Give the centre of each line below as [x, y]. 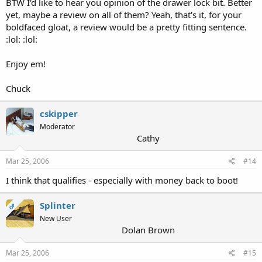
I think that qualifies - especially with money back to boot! [122, 180]
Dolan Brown [148, 230]
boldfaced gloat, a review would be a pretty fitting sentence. [126, 27]
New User [56, 218]
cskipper [59, 113]
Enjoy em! [26, 64]
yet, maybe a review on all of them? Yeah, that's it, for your [124, 15]
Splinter [58, 205]
